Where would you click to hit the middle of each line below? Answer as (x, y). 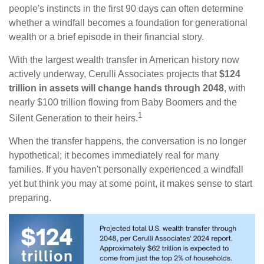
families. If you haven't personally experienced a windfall (126, 170)
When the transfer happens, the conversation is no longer (128, 141)
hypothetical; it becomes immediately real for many (114, 156)
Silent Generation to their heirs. (73, 118)
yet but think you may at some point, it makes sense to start (131, 184)
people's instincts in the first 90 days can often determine (126, 9)
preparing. (30, 198)
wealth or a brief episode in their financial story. (106, 37)
